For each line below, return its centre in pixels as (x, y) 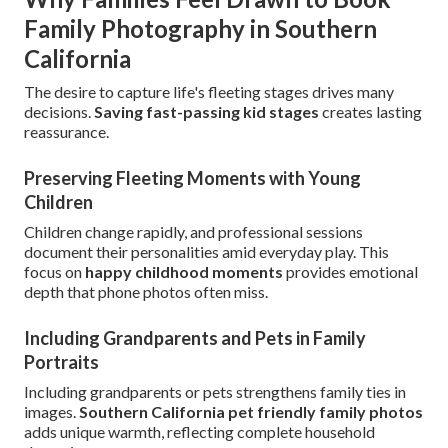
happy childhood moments (184, 272)
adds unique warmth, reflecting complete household (199, 432)
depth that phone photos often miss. (146, 292)
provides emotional (350, 272)
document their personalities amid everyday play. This (206, 252)
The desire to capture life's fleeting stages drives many (209, 92)
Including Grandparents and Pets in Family (195, 338)
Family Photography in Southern (200, 29)
